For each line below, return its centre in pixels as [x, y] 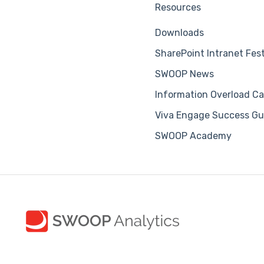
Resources [178, 8]
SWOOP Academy [194, 136]
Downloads [180, 33]
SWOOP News [185, 74]
